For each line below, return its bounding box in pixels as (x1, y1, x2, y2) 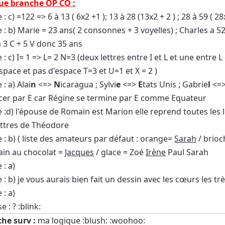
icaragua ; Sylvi (60, 78, 116, 90)
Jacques (65, 146, 94, 158)
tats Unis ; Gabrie (143, 78, 208, 90)
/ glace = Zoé (94, 146, 146, 158)
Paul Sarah (166, 146, 208, 158)
